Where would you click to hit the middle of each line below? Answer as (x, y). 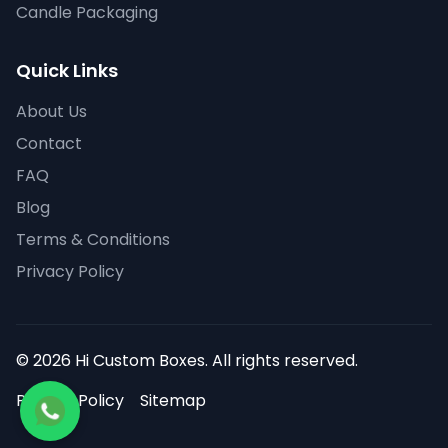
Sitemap (173, 400)
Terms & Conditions (93, 239)
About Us (51, 111)
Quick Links (67, 70)
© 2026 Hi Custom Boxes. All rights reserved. (187, 360)
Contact (49, 143)
